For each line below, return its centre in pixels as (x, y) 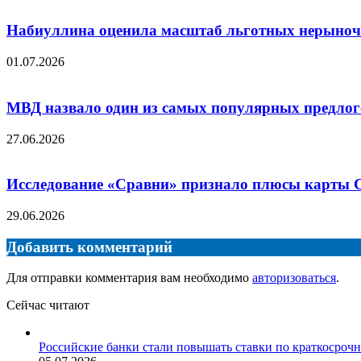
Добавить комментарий (89, 247)
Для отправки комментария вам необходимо (129, 278)
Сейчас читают (48, 305)
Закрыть (28, 319)
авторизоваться (294, 278)
